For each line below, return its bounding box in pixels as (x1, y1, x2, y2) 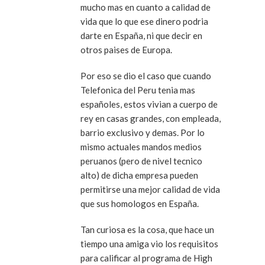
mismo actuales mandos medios (80, 141, 202, 153)
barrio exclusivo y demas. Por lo (80, 127, 205, 138)
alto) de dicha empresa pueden (80, 170, 170, 181)
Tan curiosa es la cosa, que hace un (80, 224, 214, 235)
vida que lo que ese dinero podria (80, 16, 208, 27)
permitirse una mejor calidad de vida (80, 184, 220, 195)
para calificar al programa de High (80, 253, 212, 264)
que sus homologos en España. (80, 198, 199, 209)
